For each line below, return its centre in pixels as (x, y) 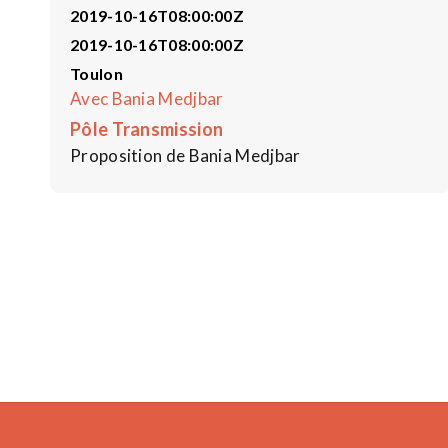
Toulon (96, 73)
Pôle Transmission (147, 128)
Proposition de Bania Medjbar (185, 155)
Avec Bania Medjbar (147, 98)
